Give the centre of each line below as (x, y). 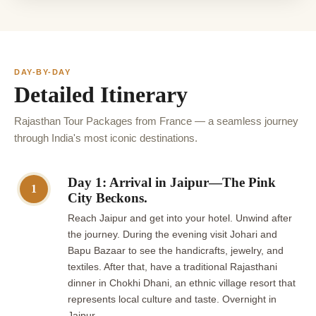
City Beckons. (108, 197)
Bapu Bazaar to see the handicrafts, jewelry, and (176, 250)
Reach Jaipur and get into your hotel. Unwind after (180, 218)
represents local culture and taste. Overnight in (172, 299)
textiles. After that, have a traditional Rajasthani (172, 267)
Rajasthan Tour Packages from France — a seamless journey (156, 121)
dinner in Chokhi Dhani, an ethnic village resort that (182, 283)
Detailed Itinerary (101, 94)
